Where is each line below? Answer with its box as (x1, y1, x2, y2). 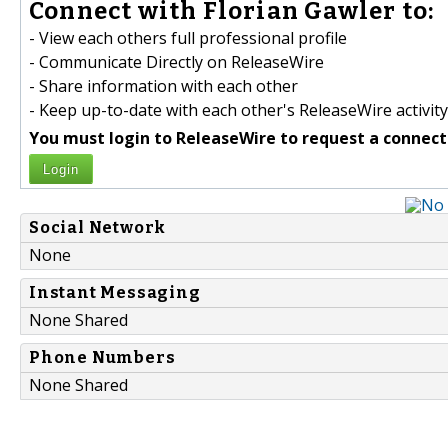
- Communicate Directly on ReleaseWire (29, 51, 324, 74)
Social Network (29, 218, 167, 238)
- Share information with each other (29, 75, 298, 98)
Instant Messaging (29, 283, 201, 303)
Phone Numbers (29, 348, 176, 368)
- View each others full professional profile (29, 27, 347, 50)
